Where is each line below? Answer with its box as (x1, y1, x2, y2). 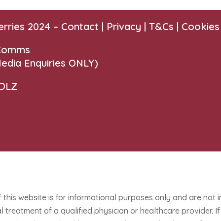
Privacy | (106, 20, 149, 33)
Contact (61, 20, 99, 33)
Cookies (181, 20, 220, 33)
